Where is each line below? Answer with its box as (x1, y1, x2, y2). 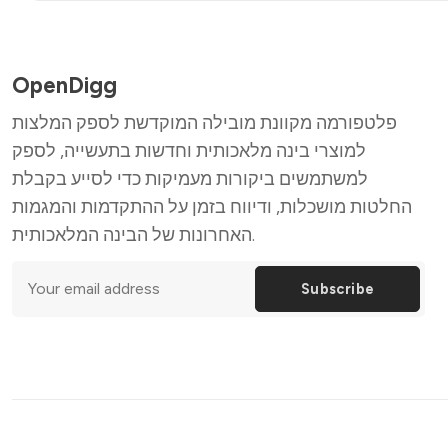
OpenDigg (12, 72, 117, 100)
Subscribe (300, 279, 375, 298)
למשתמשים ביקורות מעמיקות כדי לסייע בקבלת (12, 167, 368, 189)
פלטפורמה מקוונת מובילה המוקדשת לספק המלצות (12, 111, 397, 133)
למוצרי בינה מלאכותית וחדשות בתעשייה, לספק (12, 139, 366, 161)
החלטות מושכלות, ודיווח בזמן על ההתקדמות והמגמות (12, 195, 412, 217)
